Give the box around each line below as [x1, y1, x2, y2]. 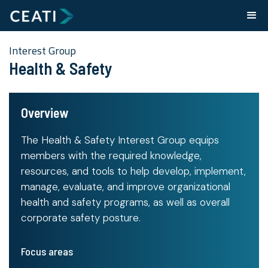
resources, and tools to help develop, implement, [21, 165, 246, 178]
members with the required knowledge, [21, 149, 202, 163]
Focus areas [21, 245, 73, 258]
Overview [21, 105, 68, 121]
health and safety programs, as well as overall [21, 196, 230, 209]
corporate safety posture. [21, 211, 141, 225]
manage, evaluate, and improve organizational [21, 180, 230, 194]
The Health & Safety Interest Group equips [21, 133, 219, 147]
